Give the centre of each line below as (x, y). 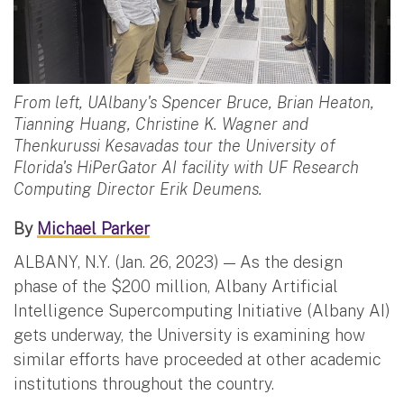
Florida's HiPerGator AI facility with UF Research (186, 167)
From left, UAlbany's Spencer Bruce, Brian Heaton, (194, 102)
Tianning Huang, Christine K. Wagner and (161, 124)
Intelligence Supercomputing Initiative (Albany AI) (202, 310)
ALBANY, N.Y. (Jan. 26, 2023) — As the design (178, 262)
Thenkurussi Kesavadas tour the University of (174, 145)
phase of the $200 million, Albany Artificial (176, 286)
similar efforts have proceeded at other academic (197, 359)
